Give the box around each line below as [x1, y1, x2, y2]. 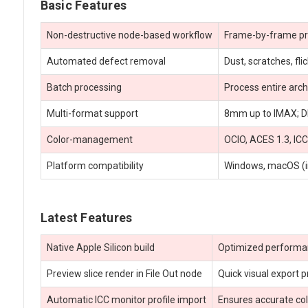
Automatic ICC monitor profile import [46, 294, 206, 306]
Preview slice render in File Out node [46, 268, 202, 280]
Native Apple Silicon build [46, 242, 155, 254]
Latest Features [40, 210, 133, 225]
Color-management [46, 134, 133, 146]
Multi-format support [46, 108, 138, 120]
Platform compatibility [46, 160, 144, 172]
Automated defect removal [46, 56, 166, 67]
